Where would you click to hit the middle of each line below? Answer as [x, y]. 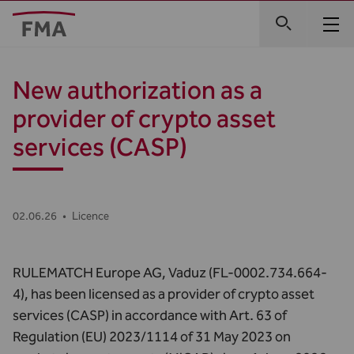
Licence [90, 216]
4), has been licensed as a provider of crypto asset [164, 294]
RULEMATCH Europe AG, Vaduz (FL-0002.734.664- [170, 273]
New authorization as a [138, 90]
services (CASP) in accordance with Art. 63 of [150, 315]
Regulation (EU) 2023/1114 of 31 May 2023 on [152, 337]
